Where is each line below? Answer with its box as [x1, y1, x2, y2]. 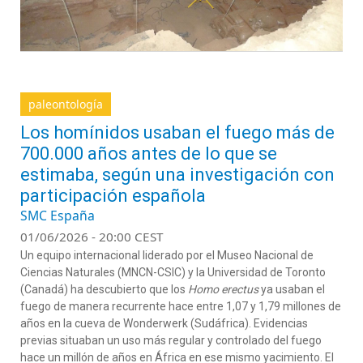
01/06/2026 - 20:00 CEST [20, 228, 164, 245]
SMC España [20, 207, 95, 224]
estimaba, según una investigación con [20, 164, 335, 185]
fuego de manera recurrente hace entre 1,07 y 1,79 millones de [20, 300, 341, 313]
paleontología [28, 96, 103, 112]
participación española [20, 186, 206, 206]
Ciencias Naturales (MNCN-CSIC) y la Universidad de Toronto [20, 266, 326, 279]
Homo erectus [188, 283, 258, 296]
